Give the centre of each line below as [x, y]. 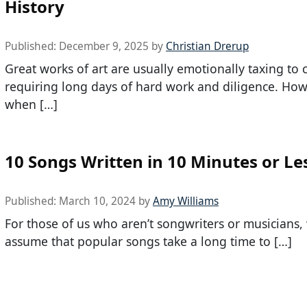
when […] [31, 104]
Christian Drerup [207, 46]
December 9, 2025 [104, 46]
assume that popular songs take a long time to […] [148, 241]
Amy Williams [186, 201]
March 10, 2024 [97, 201]
